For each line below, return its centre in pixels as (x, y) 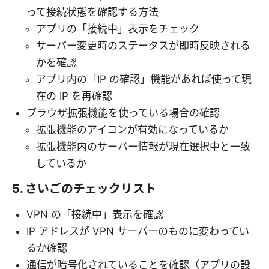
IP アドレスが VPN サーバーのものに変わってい (138, 231)
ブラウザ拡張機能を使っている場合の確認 (123, 113)
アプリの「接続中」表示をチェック (118, 29)
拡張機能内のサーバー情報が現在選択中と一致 (143, 146)
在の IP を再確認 (74, 96)
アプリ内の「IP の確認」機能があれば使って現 (144, 79)
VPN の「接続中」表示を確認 (95, 214)
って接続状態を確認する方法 (92, 12)
